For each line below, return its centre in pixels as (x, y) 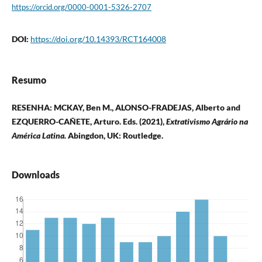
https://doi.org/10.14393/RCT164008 (98, 39)
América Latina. (39, 136)
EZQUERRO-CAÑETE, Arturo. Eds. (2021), (89, 122)
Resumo (29, 80)
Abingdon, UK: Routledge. (115, 136)
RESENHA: (32, 108)
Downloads (35, 175)
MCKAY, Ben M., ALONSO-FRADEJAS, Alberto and (147, 108)
